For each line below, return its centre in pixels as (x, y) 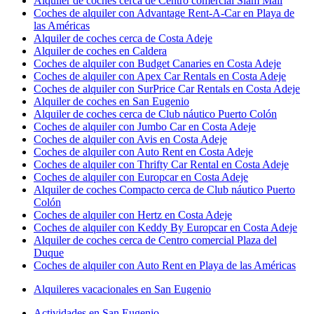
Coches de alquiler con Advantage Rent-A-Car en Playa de (164, 13)
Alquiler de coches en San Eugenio (111, 101)
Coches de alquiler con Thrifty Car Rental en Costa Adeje (161, 164)
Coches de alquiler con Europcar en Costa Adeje (141, 177)
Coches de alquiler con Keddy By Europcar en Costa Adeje (165, 227)
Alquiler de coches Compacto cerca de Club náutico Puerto (164, 190)
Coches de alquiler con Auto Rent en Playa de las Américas (165, 265)
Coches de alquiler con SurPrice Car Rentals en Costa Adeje (167, 89)
